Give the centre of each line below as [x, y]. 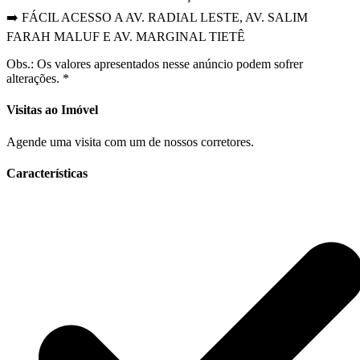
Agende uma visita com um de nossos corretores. [130, 141]
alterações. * [38, 79]
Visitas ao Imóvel [52, 110]
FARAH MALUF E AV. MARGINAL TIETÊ [126, 37]
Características [47, 173]
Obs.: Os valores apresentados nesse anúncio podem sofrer [155, 64]
